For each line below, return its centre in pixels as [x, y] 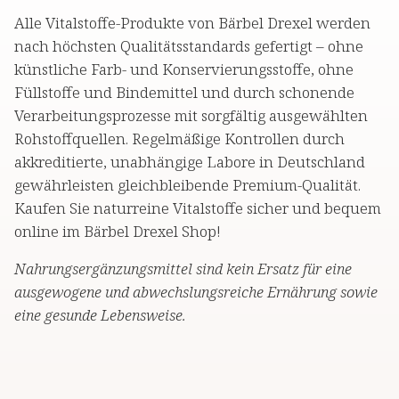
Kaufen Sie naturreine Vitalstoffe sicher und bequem [198, 208]
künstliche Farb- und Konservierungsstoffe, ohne [184, 69]
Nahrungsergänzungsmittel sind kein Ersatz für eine [183, 269]
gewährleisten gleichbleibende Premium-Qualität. [187, 185]
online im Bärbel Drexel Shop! [118, 232]
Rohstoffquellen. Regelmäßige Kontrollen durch [179, 139]
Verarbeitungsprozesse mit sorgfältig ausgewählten [191, 116]
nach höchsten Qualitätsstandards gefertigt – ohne [189, 46]
